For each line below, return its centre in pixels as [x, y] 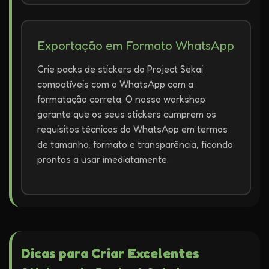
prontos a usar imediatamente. [103, 159]
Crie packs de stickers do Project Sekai [120, 69]
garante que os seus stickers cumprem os [127, 114]
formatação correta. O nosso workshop [121, 99]
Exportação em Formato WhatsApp [136, 45]
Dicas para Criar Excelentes [110, 253]
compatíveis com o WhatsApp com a [115, 84]
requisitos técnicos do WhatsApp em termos [132, 129]
